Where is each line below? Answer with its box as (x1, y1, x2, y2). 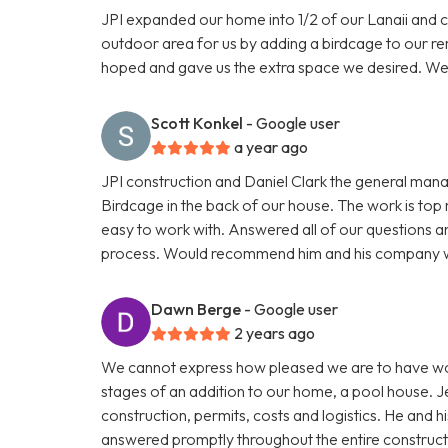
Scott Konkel (151, 112, 244, 133)
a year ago (234, 136, 309, 157)
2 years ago (234, 322, 316, 343)
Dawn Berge (151, 298, 242, 319)
